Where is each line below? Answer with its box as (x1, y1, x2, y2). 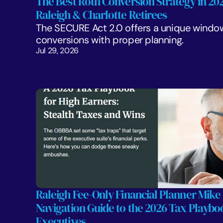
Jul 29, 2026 (36, 45, 79, 56)
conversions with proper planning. (36, 33, 186, 46)
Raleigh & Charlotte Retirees (36, 7, 167, 23)
